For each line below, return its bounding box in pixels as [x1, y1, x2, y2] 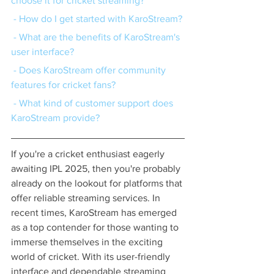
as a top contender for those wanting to [11, 222, 181, 233]
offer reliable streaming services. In [11, 193, 163, 204]
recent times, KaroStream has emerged [11, 207, 179, 218]
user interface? [11, 46, 74, 57]
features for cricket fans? [11, 80, 116, 91]
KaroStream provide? [11, 113, 100, 124]
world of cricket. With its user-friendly [11, 251, 172, 262]
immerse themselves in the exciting [11, 237, 165, 248]
